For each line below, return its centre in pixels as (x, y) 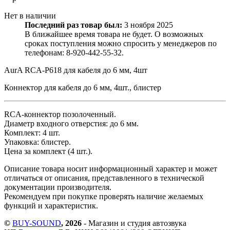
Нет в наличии (30, 15)
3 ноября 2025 (149, 25)
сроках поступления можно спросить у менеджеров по (121, 43)
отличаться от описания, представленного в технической (104, 178)
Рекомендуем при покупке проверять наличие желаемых (104, 196)
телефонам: (45, 52)
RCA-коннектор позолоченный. (60, 114)
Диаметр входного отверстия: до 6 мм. (71, 123)
